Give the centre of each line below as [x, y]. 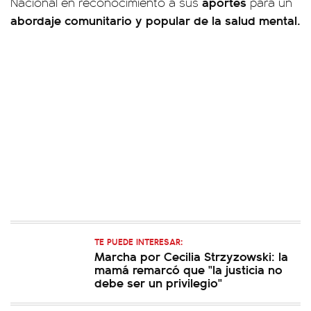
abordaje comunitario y [76, 20]
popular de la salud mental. [223, 20]
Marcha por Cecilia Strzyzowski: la [191, 256]
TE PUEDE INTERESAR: [138, 241]
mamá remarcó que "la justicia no [188, 269]
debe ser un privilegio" [158, 282]
